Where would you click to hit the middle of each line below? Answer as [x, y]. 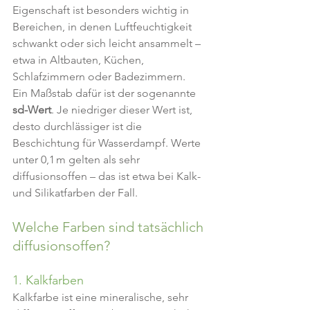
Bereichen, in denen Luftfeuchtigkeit [103, 27]
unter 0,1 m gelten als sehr [77, 159]
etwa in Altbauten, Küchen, [80, 60]
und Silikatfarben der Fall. [75, 193]
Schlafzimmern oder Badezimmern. [99, 76]
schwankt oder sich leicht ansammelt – [108, 43]
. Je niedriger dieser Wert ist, [123, 110]
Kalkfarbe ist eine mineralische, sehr [102, 297]
